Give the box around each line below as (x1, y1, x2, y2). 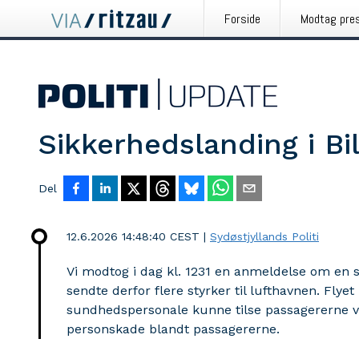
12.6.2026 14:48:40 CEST (67, 230, 200, 243)
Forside (224, 10, 260, 27)
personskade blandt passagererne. (67, 321, 280, 337)
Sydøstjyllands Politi (210, 230, 319, 243)
